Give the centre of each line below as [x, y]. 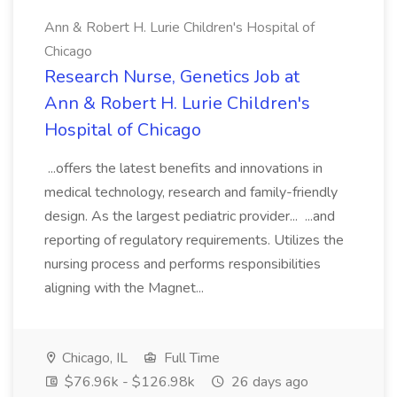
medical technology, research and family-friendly [191, 192]
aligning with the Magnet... [126, 288]
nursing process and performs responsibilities [183, 264]
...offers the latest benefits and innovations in [183, 168]
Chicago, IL [93, 358]
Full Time [190, 358]
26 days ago [268, 382]
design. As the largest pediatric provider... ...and [190, 216]
